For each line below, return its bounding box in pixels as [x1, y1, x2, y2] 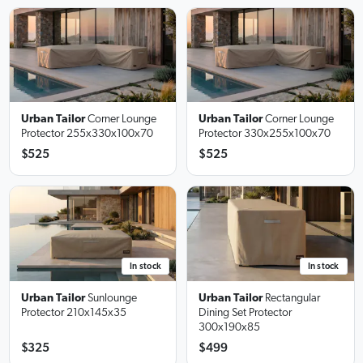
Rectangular [265, 292, 320, 304]
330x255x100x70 [244, 128, 331, 140]
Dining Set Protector [199, 306, 292, 318]
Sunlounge [87, 292, 137, 304]
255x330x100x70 [66, 128, 153, 140]
